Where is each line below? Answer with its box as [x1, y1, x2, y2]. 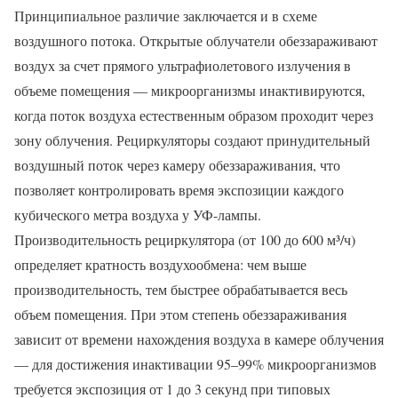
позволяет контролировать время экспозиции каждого [14, 179, 344, 199]
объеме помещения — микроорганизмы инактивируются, [14, 80, 365, 99]
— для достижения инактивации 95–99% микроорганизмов [14, 354, 377, 373]
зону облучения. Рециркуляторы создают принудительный [14, 130, 370, 149]
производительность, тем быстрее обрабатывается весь [14, 279, 347, 298]
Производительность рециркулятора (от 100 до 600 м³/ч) [14, 229, 355, 249]
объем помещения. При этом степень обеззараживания [14, 304, 346, 323]
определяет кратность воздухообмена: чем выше [14, 254, 306, 274]
